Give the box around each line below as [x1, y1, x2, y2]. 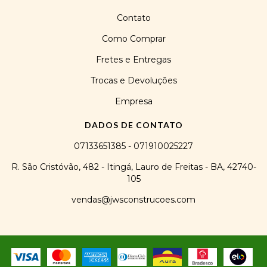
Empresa [114, 96, 153, 107]
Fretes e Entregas [96, 54, 171, 66]
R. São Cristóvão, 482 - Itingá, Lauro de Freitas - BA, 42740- [11, 162, 256, 173]
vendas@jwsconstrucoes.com [72, 194, 195, 206]
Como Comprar [101, 33, 166, 45]
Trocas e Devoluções [90, 75, 177, 86]
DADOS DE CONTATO [84, 120, 183, 131]
